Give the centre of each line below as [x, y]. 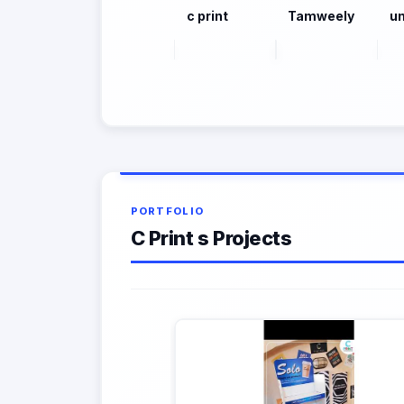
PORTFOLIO [167, 211]
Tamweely [321, 16]
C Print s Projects [211, 238]
